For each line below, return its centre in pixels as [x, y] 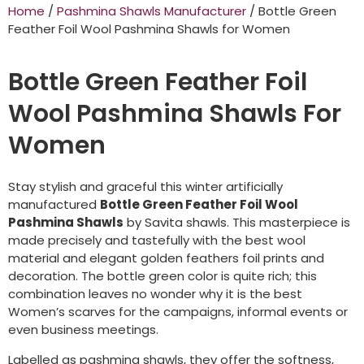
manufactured [54, 205]
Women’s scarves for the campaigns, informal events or [178, 312]
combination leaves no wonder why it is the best [155, 294]
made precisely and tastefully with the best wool [157, 240]
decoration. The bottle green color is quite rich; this [162, 276]
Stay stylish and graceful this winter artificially [145, 187]
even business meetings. [83, 330]
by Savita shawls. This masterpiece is [237, 223]
